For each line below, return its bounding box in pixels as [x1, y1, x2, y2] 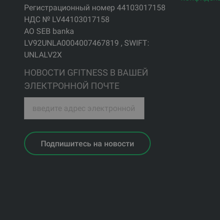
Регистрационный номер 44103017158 [24, 2, 165, 12]
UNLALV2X [24, 50, 62, 59]
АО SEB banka [24, 26, 74, 36]
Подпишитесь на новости [40, 138, 134, 148]
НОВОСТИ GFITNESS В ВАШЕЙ [24, 67, 148, 78]
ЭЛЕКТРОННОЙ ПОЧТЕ [24, 80, 119, 91]
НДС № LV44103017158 [24, 14, 110, 24]
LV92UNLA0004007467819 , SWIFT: [24, 38, 149, 48]
